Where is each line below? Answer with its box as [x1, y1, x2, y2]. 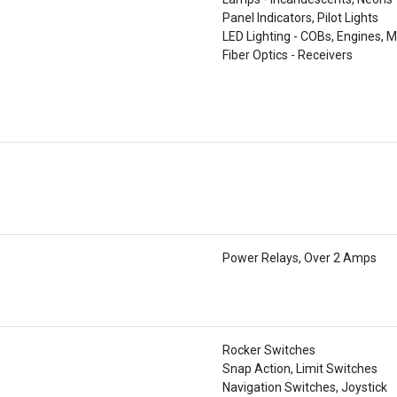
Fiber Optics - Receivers [222, 48, 353, 62]
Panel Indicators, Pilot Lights [222, 11, 378, 25]
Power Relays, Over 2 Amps [222, 251, 377, 265]
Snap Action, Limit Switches [222, 362, 378, 376]
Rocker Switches [222, 343, 315, 357]
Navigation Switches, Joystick [222, 380, 387, 394]
